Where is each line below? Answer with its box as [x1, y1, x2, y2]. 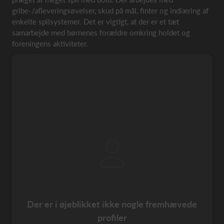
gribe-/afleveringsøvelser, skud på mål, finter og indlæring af [12, 6, 208, 15]
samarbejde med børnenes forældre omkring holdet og [12, 28, 190, 37]
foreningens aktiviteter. [12, 39, 88, 48]
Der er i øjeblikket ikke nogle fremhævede [27, 198, 197, 210]
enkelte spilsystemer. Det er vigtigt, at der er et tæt [12, 17, 179, 26]
